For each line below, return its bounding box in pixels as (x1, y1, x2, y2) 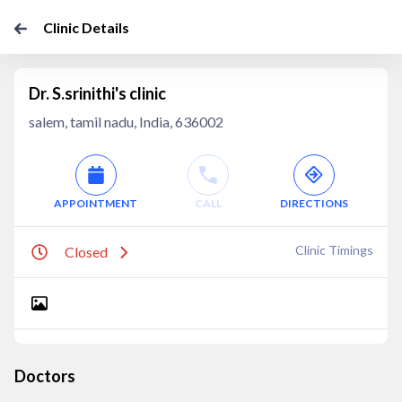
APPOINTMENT (54, 197, 138, 210)
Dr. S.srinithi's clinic (29, 83, 166, 103)
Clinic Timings (295, 242, 373, 258)
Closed (65, 243, 108, 260)
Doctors (14, 366, 75, 386)
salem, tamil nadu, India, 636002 (29, 113, 223, 130)
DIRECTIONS (279, 197, 348, 210)
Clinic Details (43, 19, 129, 36)
